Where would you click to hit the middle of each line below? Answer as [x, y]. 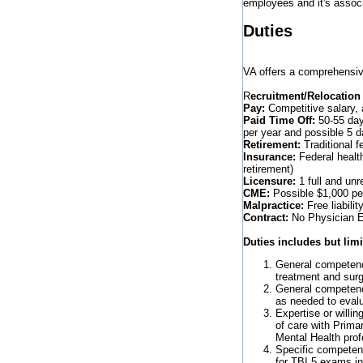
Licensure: [269, 181]
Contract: [266, 217]
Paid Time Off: [279, 120]
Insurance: [271, 156]
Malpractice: [273, 205]
